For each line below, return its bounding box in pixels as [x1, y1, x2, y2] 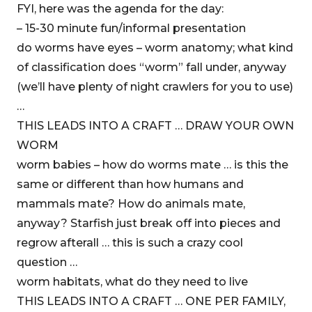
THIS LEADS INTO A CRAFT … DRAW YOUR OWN [17, 119, 294, 132]
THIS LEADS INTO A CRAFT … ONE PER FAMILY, [17, 295, 286, 308]
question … [17, 256, 77, 269]
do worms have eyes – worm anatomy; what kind [17, 41, 293, 54]
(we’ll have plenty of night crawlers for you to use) [17, 80, 293, 93]
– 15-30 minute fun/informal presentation [17, 22, 246, 35]
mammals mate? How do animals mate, [17, 197, 245, 210]
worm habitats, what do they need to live [17, 275, 248, 288]
